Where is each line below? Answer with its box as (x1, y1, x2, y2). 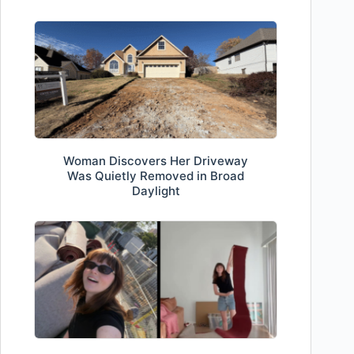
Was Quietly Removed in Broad (67, 168, 245, 183)
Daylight (131, 183, 180, 198)
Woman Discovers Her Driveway (63, 153, 249, 168)
